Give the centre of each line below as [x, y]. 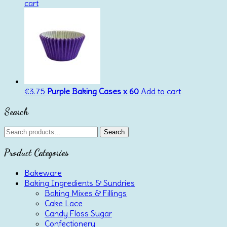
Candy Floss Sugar [78, 213]
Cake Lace [64, 203]
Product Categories [36, 153]
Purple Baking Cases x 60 [93, 91]
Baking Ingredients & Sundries [80, 183]
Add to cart [161, 91]
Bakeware [43, 173]
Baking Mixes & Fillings [86, 193]
